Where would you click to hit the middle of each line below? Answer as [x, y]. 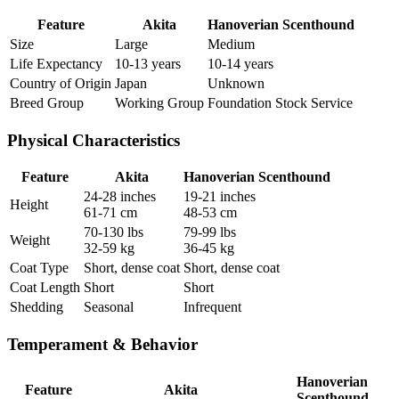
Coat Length [45, 288]
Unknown [236, 83]
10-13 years [148, 63]
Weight [30, 240]
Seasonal [109, 307]
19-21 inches [220, 197]
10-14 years [240, 63]
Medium [231, 44]
